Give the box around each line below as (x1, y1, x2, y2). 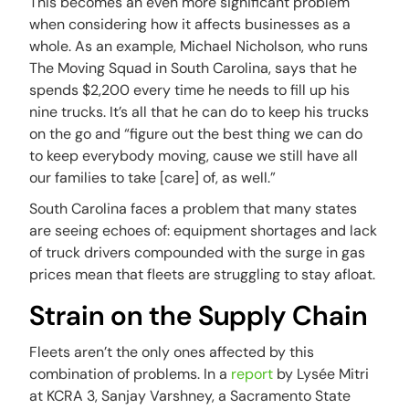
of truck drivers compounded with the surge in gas (29, 243, 366, 262)
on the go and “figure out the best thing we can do (29, 124, 363, 143)
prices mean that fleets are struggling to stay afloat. (29, 265, 380, 284)
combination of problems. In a (29, 364, 232, 383)
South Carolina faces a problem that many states (29, 199, 358, 218)
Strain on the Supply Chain (29, 298, 368, 333)
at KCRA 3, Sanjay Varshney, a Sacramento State (29, 386, 351, 405)
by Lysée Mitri (277, 364, 370, 383)
